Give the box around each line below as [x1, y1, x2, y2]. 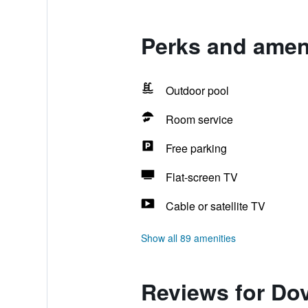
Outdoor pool [165, 82, 229, 98]
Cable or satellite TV [165, 198, 265, 214]
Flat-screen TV [165, 169, 238, 185]
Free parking [165, 140, 227, 156]
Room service [165, 111, 233, 127]
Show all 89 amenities [140, 231, 236, 245]
